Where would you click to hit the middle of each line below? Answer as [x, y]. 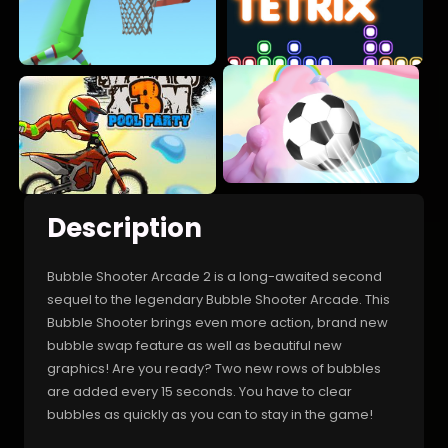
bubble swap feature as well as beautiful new [194, 345]
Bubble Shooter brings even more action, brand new [217, 322]
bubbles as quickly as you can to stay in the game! [210, 414]
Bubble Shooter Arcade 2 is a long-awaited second [214, 276]
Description [124, 227]
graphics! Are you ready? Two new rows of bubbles [214, 368]
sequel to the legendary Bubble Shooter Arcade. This [218, 299]
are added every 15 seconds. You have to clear [199, 391]
